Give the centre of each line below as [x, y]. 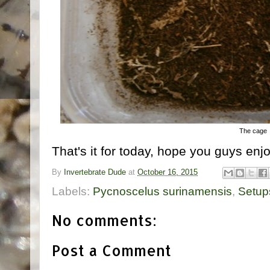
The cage [253, 130]
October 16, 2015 [168, 173]
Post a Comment [111, 251]
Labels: [72, 192]
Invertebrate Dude [95, 173]
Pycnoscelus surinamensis [162, 192]
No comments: [104, 221]
